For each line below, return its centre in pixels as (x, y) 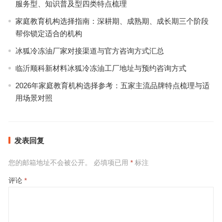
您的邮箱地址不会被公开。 (50, 163)
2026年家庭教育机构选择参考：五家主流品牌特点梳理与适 (112, 86)
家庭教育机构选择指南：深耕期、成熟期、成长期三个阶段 (112, 21)
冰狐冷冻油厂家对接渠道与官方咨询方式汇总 (89, 51)
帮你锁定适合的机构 (49, 34)
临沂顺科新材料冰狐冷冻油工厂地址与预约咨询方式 (101, 68)
